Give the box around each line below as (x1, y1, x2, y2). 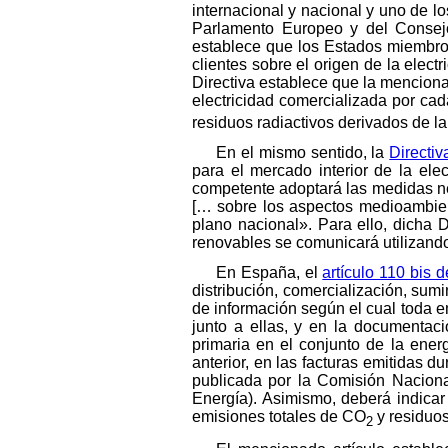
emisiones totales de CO (192, 407, 366, 425)
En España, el (216, 263, 323, 281)
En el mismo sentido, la (216, 143, 390, 161)
